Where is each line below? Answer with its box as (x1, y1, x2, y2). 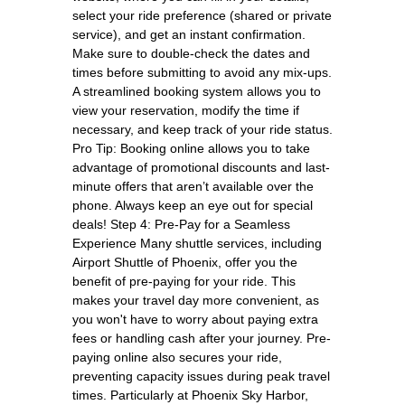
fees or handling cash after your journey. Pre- (72, 330, 331, 345)
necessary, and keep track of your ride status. (72, 121, 333, 137)
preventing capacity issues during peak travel (72, 368, 330, 383)
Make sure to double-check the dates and (72, 45, 310, 61)
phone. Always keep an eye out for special (72, 197, 313, 212)
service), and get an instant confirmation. (72, 26, 306, 42)
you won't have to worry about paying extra (72, 311, 318, 326)
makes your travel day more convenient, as (72, 292, 319, 307)
